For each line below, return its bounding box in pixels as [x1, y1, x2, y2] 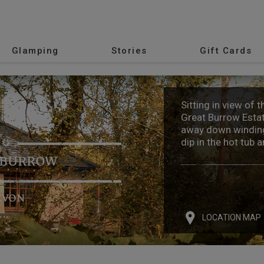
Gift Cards [200, 45, 252, 56]
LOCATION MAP [202, 212, 261, 222]
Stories [111, 45, 147, 56]
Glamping [11, 45, 59, 56]
